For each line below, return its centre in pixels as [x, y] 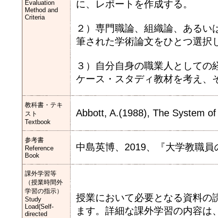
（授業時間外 [44, 182]
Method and [41, 10]
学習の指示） [44, 191]
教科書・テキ [44, 105]
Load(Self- [39, 207]
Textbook [38, 122]
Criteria [35, 17]
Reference [39, 148]
